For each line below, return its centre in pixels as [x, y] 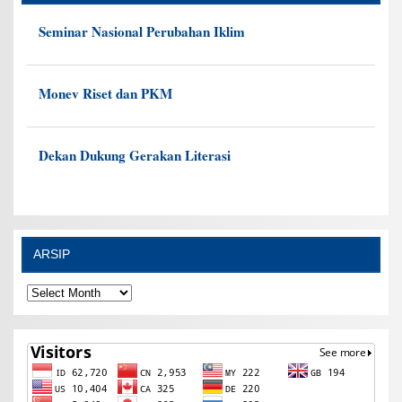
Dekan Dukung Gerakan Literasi [134, 156]
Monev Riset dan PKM [105, 94]
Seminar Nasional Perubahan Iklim [141, 32]
